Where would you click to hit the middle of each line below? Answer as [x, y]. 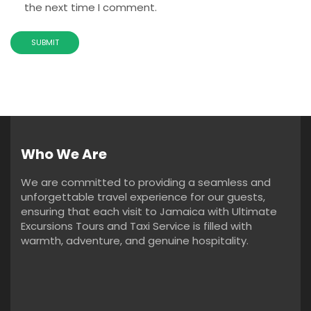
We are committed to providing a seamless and [146, 183]
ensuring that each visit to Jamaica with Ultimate [149, 212]
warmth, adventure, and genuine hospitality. [136, 241]
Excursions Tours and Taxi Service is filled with [136, 226]
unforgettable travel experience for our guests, [143, 197]
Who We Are [64, 154]
